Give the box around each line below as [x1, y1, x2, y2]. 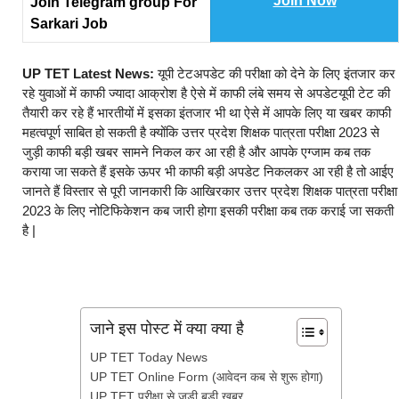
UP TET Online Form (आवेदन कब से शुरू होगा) [89, 370, 323, 385]
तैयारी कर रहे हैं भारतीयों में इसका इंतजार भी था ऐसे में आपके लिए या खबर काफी [22, 105, 391, 121]
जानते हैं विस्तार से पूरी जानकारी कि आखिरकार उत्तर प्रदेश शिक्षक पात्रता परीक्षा [22, 183, 397, 199]
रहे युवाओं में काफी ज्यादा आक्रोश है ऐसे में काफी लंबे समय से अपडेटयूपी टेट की [22, 85, 390, 102]
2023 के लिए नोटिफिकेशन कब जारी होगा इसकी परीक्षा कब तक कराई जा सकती [22, 203, 394, 219]
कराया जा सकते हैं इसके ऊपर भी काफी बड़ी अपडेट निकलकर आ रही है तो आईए [22, 164, 394, 180]
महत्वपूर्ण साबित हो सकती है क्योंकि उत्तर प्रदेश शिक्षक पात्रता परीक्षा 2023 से [22, 125, 379, 141]
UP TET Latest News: [22, 66, 154, 82]
